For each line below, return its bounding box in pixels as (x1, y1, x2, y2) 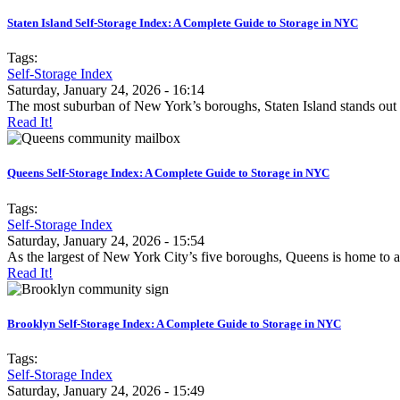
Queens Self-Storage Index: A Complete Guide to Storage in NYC (7, 166, 329, 180)
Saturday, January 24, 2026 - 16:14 (7, 82, 204, 98)
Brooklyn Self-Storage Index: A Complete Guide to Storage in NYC (7, 316, 341, 330)
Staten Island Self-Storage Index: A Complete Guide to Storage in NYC (7, 16, 358, 30)
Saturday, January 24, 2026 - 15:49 (7, 382, 204, 398)
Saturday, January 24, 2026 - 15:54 (7, 232, 204, 248)
